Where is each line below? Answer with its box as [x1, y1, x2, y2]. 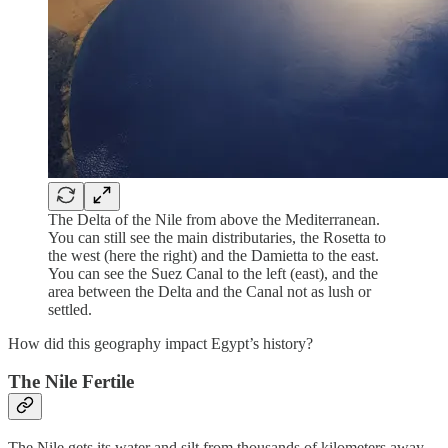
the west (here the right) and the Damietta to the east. [48, 246, 379, 264]
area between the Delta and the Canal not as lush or [48, 282, 371, 300]
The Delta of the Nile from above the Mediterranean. [48, 210, 380, 228]
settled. [48, 300, 92, 318]
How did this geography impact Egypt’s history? [8, 334, 313, 352]
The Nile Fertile [8, 371, 134, 393]
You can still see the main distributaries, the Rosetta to [48, 228, 386, 246]
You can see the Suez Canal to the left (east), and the [48, 264, 378, 282]
